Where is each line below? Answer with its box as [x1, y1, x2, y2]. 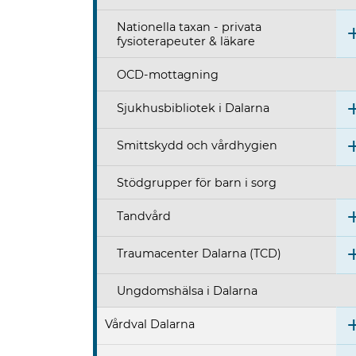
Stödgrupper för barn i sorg [117, 176, 277, 191]
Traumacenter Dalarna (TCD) [117, 246, 281, 261]
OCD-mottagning [117, 68, 219, 83]
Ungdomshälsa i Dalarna [117, 284, 257, 299]
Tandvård [117, 209, 171, 224]
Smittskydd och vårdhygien [117, 138, 277, 153]
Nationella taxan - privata [117, 20, 261, 35]
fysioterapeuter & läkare [117, 34, 255, 49]
